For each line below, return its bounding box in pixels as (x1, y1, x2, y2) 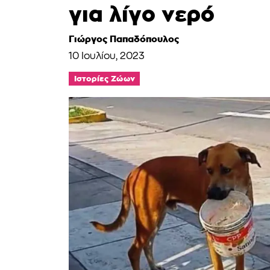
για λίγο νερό (69, 2, 215, 26)
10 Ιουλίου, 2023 (69, 52, 145, 61)
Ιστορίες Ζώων (74, 74, 135, 83)
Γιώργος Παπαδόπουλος (69, 34, 179, 44)
